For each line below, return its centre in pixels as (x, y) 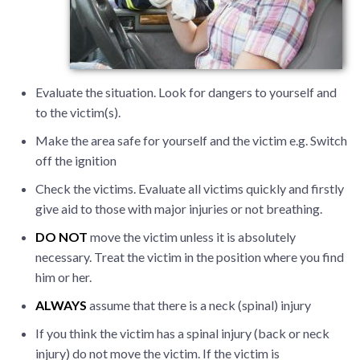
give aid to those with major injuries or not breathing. (179, 209)
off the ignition (76, 160)
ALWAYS (61, 305)
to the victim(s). (78, 112)
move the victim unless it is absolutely (192, 237)
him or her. (63, 277)
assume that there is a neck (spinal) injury (199, 305)
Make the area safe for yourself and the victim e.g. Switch (191, 140)
